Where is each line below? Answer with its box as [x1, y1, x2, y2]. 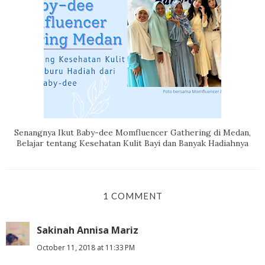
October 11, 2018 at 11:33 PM [37, 242, 135, 253]
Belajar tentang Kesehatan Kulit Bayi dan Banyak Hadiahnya [17, 137, 248, 148]
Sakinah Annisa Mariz [37, 223, 138, 237]
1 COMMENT [102, 190, 163, 201]
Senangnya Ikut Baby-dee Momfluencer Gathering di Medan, [14, 127, 251, 138]
